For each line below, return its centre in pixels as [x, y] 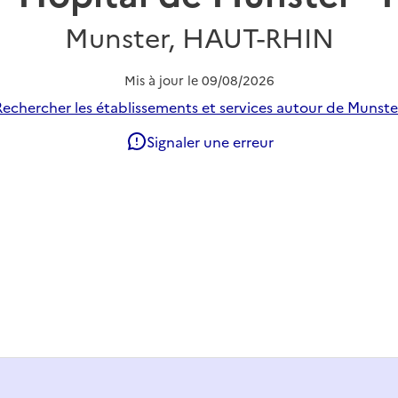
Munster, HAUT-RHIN [199, 36]
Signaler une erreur [210, 141]
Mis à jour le [163, 80]
